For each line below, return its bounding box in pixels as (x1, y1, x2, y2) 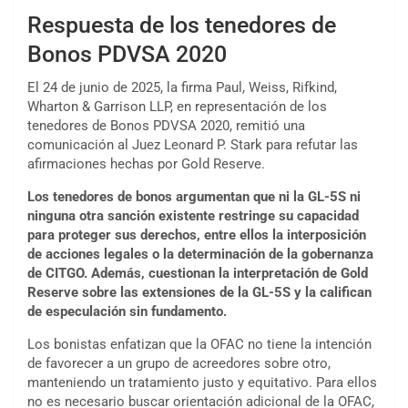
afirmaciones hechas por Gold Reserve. (27, 156, 265, 173)
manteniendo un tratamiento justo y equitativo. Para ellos (27, 374, 377, 392)
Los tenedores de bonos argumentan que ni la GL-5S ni (27, 189, 361, 206)
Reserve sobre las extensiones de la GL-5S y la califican (27, 284, 372, 301)
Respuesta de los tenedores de (27, 12, 336, 39)
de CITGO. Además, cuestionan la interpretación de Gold (27, 265, 368, 282)
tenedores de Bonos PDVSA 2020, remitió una (27, 117, 305, 135)
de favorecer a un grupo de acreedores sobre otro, (27, 355, 331, 372)
